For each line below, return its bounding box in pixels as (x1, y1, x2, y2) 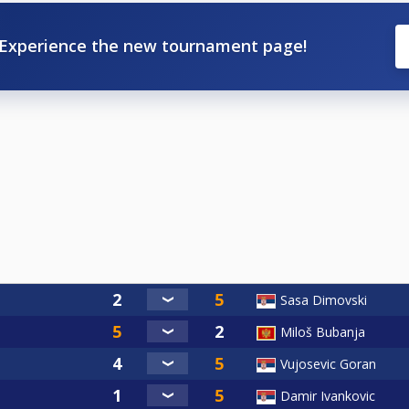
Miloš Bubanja (280, 322, 365, 341)
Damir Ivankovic (280, 386, 375, 404)
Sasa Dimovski (280, 290, 367, 309)
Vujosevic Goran (280, 354, 376, 372)
